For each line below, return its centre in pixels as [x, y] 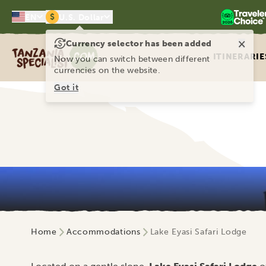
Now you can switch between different [132, 59]
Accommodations [103, 232]
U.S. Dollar [82, 17]
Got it [66, 88]
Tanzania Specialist [52, 49]
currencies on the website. [107, 70]
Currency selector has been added [139, 44]
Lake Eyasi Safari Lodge [198, 232]
